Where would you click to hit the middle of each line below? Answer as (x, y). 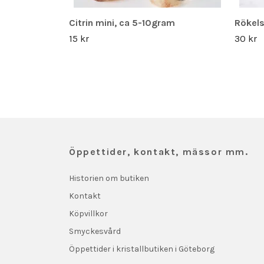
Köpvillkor (88, 213)
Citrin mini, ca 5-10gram (122, 22)
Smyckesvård (95, 231)
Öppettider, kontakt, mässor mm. (159, 151)
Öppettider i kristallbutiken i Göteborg (142, 249)
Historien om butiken (109, 178)
